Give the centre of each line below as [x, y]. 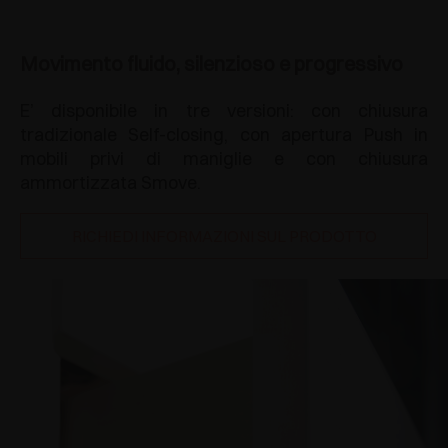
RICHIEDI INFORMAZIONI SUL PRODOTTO [224, 236]
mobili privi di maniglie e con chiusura [224, 158]
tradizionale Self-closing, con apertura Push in [224, 134]
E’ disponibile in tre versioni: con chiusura [224, 110]
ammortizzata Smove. [110, 182]
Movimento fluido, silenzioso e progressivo [211, 63]
